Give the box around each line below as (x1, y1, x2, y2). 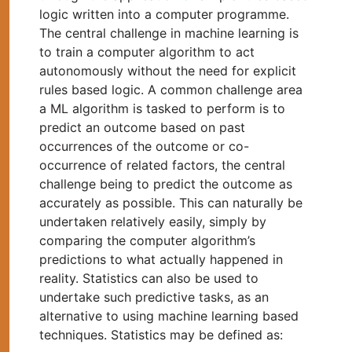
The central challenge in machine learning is (39, 25, 299, 42)
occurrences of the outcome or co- (39, 138, 249, 155)
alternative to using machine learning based (39, 308, 299, 324)
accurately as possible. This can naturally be (39, 195, 302, 211)
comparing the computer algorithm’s (39, 233, 255, 249)
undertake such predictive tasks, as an (39, 289, 269, 306)
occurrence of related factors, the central (39, 157, 285, 174)
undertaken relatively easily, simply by (39, 214, 266, 230)
